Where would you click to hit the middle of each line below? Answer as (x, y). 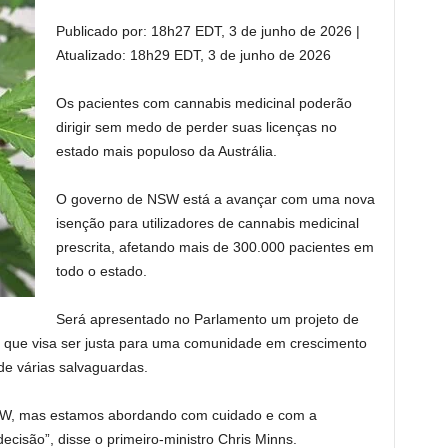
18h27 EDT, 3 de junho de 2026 (253, 31)
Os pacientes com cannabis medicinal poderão (203, 103)
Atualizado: (90, 55)
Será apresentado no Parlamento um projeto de (207, 319)
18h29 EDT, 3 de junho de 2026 (230, 55)
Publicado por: (101, 31)
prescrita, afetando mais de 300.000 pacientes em (214, 247)
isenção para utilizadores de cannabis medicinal (207, 223)
